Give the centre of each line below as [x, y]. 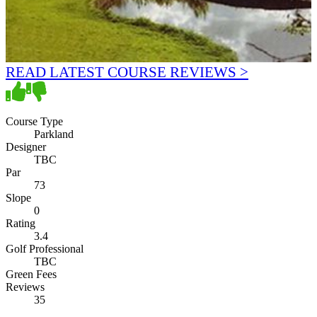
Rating [21, 223]
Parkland [54, 134]
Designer [26, 146]
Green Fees [31, 274]
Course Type [34, 121]
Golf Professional [45, 248]
